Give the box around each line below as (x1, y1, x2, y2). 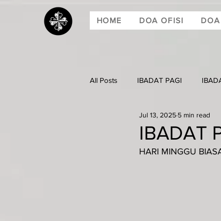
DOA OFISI (139, 16, 184, 25)
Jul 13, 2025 (139, 111, 176, 119)
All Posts (90, 75, 117, 84)
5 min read (178, 111, 210, 119)
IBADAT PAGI (137, 75, 182, 84)
